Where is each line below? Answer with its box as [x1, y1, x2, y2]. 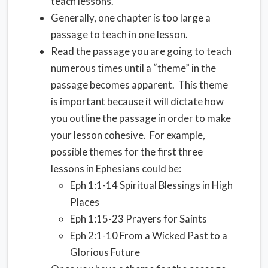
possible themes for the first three [51, 145, 203, 158]
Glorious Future [70, 246, 140, 258]
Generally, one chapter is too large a [51, 11, 211, 24]
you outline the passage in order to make [51, 112, 231, 124]
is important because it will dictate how [51, 95, 224, 108]
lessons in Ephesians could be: [51, 162, 181, 175]
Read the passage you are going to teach [51, 45, 232, 57]
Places [70, 196, 99, 208]
